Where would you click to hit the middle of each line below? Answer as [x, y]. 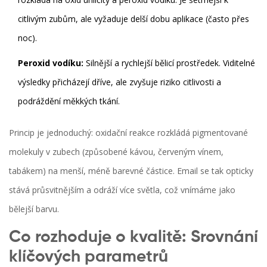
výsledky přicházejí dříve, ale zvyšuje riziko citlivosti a [119, 82]
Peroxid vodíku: [51, 63]
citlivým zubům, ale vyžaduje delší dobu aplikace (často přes [133, 18]
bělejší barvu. [34, 209]
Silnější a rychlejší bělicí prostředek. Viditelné [169, 63]
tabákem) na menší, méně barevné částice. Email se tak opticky [131, 170]
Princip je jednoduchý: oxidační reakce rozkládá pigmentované [128, 132]
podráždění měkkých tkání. [69, 101]
